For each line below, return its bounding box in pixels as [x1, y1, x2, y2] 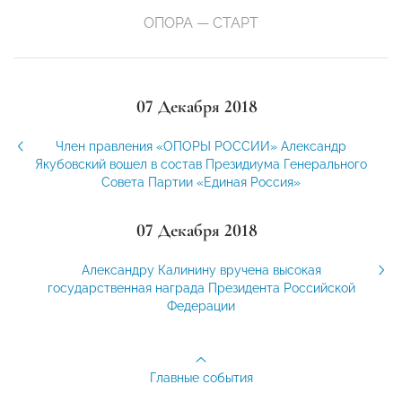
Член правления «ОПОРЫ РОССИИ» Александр [56, 138, 346, 153]
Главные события [149, 370, 253, 385]
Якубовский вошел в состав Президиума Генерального [35, 156, 367, 171]
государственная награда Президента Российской [47, 280, 355, 295]
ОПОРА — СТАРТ [144, 13, 258, 31]
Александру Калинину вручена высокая [81, 262, 321, 277]
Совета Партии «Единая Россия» [101, 174, 301, 189]
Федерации [167, 298, 235, 313]
